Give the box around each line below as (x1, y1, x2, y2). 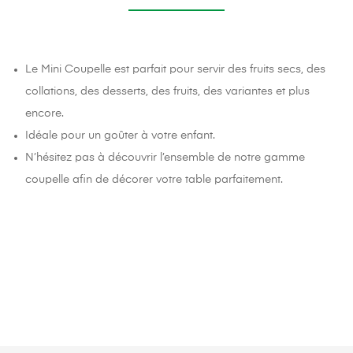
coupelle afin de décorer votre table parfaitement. (25, 173, 284, 185)
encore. (25, 107, 65, 119)
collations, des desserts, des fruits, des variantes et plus (25, 85, 310, 97)
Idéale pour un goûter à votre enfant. (25, 129, 216, 141)
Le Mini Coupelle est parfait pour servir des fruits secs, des (25, 63, 326, 75)
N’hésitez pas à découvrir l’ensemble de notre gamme (25, 151, 306, 163)
